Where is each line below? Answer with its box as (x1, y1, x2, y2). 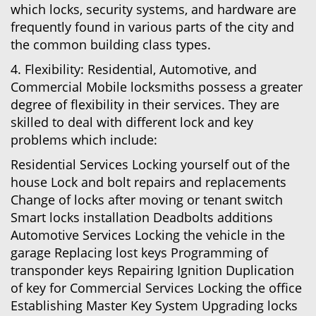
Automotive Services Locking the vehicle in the (11, 226, 285, 243)
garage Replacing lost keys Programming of (11, 244, 268, 261)
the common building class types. (11, 36, 211, 53)
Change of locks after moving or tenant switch (11, 191, 283, 208)
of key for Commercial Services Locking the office (11, 279, 302, 296)
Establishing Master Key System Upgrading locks (11, 297, 298, 314)
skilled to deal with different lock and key (11, 114, 253, 130)
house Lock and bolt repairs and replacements (11, 174, 286, 190)
